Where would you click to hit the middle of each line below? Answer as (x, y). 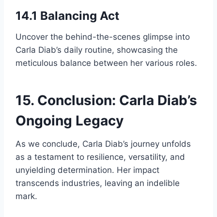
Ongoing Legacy (70, 120)
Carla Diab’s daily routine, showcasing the (97, 50)
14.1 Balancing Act (67, 15)
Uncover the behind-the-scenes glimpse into (103, 37)
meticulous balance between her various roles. (106, 63)
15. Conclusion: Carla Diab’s (106, 100)
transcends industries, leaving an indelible (98, 183)
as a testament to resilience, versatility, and (100, 157)
